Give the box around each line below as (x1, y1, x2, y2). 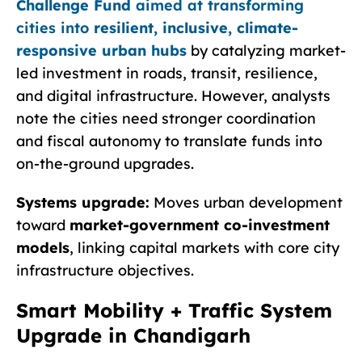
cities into (16, 18, 94, 37)
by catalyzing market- (187, 40, 346, 60)
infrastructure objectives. (16, 260, 194, 280)
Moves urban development (149, 192, 343, 212)
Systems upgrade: (16, 192, 149, 212)
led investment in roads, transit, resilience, (16, 63, 318, 82)
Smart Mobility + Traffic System (16, 297, 332, 322)
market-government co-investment (69, 215, 330, 234)
